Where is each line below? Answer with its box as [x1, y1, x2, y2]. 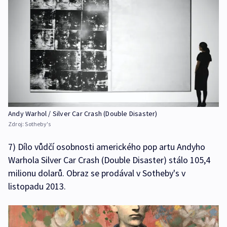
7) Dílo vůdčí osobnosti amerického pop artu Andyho [8, 141, 205, 153]
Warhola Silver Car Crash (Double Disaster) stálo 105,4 [8, 154, 210, 166]
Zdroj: [8, 120, 25, 128]
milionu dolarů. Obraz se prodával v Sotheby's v [8, 167, 185, 179]
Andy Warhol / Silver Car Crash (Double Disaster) [8, 109, 158, 119]
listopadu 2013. [8, 180, 66, 193]
